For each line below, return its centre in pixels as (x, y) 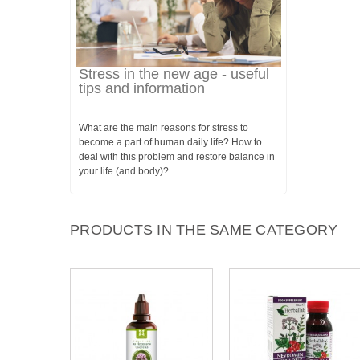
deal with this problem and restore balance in (177, 157)
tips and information (142, 88)
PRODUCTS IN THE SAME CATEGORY (204, 230)
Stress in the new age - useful (174, 74)
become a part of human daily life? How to (170, 142)
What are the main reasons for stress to (164, 128)
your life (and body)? (124, 171)
